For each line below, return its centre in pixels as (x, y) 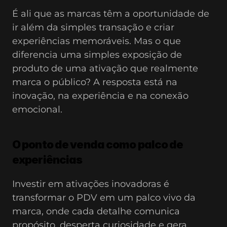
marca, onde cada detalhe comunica (96, 211)
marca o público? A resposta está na (95, 82)
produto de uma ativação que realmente (105, 68)
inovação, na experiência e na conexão (100, 96)
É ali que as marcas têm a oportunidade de (111, 14)
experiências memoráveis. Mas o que (97, 41)
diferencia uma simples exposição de (97, 55)
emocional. (37, 109)
